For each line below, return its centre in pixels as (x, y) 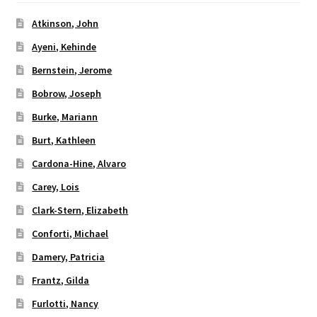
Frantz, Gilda (61, 280)
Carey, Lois (56, 186)
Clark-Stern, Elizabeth (80, 210)
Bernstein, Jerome (72, 70)
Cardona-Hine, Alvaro (79, 163)
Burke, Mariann (65, 116)
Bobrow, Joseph (67, 93)
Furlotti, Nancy (65, 303)
